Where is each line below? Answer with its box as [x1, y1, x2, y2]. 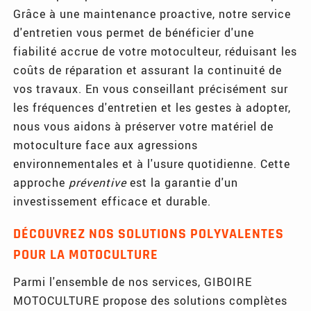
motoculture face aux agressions [13, 137, 199, 152]
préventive [69, 174, 127, 190]
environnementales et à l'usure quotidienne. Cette [13, 155, 291, 171]
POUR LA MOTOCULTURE [13, 245, 159, 264]
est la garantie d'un [126, 174, 239, 190]
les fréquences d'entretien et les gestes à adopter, [13, 99, 292, 115]
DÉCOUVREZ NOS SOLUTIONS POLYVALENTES [13, 224, 285, 243]
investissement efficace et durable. [13, 193, 212, 208]
